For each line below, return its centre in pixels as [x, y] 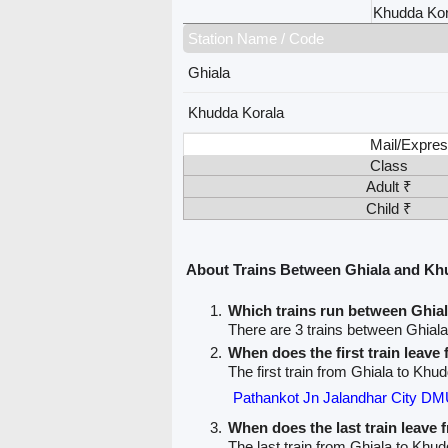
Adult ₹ [388, 187]
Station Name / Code [256, 39]
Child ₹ [388, 209]
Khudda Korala [236, 113]
